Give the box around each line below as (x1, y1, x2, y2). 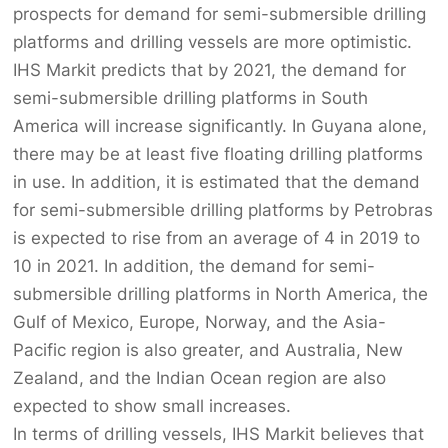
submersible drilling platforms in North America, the (13, 284, 429, 305)
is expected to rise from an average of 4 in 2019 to (13, 228, 421, 249)
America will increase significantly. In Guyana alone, (13, 116, 428, 137)
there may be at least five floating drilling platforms (13, 144, 424, 165)
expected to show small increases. (13, 396, 292, 417)
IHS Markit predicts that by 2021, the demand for (13, 60, 407, 81)
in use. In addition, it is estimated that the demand (13, 172, 421, 193)
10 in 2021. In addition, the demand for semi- (13, 256, 376, 277)
